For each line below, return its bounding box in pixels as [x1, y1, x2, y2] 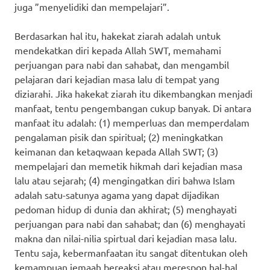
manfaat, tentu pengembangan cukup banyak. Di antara [14, 101, 251, 114]
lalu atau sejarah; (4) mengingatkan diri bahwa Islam [14, 174, 235, 186]
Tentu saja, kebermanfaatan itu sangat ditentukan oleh [14, 246, 248, 259]
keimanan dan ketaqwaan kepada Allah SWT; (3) [14, 145, 218, 157]
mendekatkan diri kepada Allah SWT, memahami [14, 43, 221, 56]
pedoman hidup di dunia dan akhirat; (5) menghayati [14, 202, 237, 215]
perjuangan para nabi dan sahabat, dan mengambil [14, 58, 229, 71]
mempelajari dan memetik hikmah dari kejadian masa [14, 159, 242, 172]
